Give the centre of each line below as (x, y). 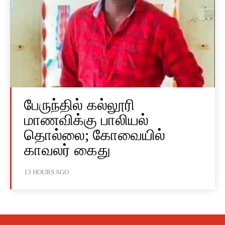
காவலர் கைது (67, 150)
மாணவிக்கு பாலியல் (86, 120)
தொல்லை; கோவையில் (95, 135)
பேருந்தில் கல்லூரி (79, 105)
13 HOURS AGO (46, 172)
